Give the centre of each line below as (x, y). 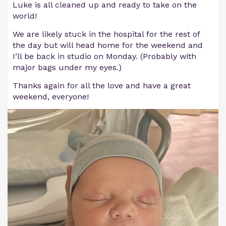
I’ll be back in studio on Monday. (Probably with (104, 56)
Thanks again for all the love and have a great (102, 86)
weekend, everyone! (51, 97)
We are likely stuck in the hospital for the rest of (106, 34)
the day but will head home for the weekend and (108, 45)
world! (25, 16)
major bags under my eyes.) (67, 67)
